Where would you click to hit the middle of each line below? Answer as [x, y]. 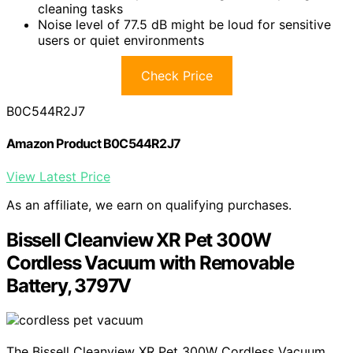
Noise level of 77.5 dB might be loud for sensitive [184, 25]
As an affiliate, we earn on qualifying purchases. [149, 204]
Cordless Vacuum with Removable [150, 262]
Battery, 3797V [69, 285]
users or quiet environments [121, 41]
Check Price [176, 76]
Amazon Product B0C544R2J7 [93, 144]
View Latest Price [58, 176]
